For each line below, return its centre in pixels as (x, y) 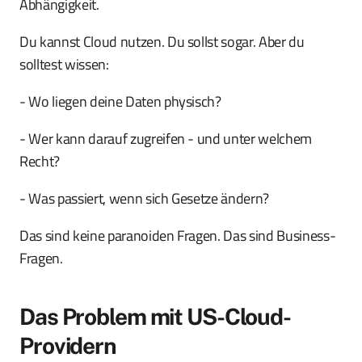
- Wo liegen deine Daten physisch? (120, 102)
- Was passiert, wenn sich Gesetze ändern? (145, 199)
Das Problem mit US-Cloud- (156, 317)
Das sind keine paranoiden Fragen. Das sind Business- (178, 236)
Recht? (40, 162)
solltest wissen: (64, 65)
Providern (68, 346)
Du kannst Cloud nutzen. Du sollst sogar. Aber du (162, 42)
